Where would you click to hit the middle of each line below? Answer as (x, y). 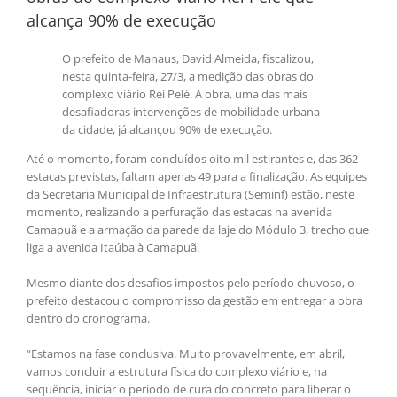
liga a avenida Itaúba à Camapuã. (113, 248)
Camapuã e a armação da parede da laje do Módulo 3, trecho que (198, 230)
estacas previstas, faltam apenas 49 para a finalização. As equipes (197, 177)
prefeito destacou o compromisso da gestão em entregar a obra (195, 301)
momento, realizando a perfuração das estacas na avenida (179, 212)
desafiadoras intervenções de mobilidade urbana (191, 112)
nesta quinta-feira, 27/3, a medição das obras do (188, 77)
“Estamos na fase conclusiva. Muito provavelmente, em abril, (186, 354)
